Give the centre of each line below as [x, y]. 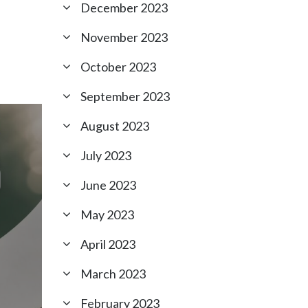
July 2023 [106, 155]
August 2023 [115, 126]
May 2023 [107, 214]
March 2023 [113, 274]
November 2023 [124, 37]
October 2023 [118, 67]
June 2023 [108, 185]
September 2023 [125, 96]
